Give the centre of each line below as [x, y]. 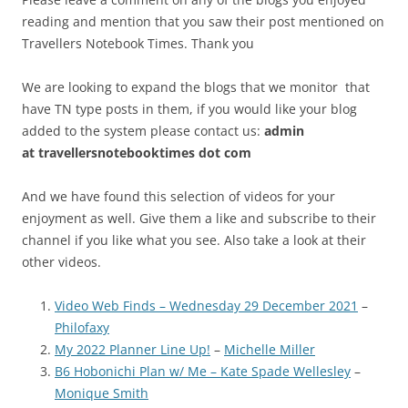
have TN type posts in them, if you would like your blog [189, 108]
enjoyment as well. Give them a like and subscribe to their [199, 218]
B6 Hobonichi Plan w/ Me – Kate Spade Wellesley [203, 371]
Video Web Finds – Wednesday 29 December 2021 [206, 305]
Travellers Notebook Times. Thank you [138, 43]
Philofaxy [82, 327]
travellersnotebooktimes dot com [145, 152]
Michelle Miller [270, 349]
